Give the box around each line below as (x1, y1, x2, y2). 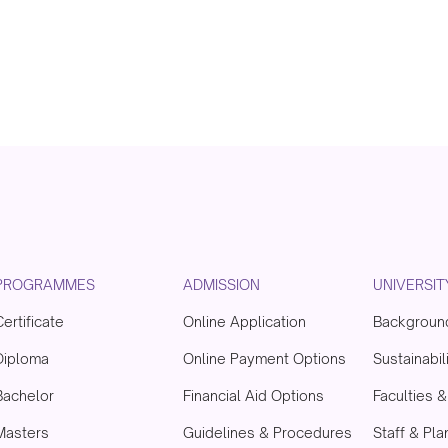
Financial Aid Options (183, 387, 325, 405)
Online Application (183, 313, 307, 331)
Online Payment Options (183, 350, 347, 368)
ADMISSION (183, 276, 261, 294)
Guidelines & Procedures (183, 424, 353, 442)
